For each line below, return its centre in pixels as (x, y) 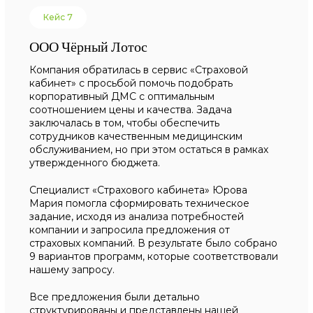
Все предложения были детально (115, 297)
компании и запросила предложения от (130, 230)
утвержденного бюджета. (95, 163)
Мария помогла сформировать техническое (140, 203)
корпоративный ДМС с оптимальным (122, 96)
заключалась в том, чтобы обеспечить (125, 123)
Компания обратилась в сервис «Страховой (139, 70)
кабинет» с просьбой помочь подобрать (131, 83)
